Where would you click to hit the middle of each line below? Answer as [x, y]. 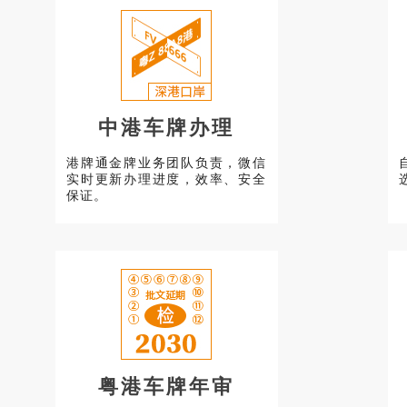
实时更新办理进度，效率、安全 [166, 179]
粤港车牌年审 [166, 387]
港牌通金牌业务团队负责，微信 [166, 163]
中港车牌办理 [166, 128]
